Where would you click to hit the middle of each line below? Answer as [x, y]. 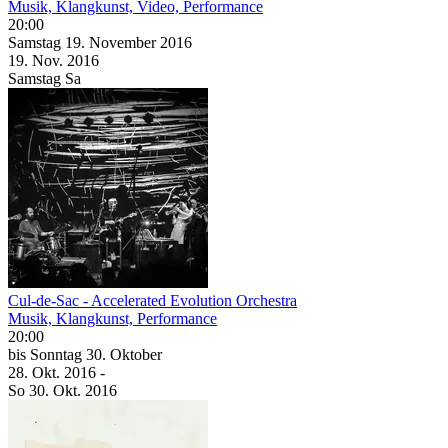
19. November [112, 42]
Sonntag [58, 354]
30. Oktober [124, 354]
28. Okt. [36, 372]
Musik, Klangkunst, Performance [112, 318]
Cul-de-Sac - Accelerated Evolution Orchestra [152, 300]
